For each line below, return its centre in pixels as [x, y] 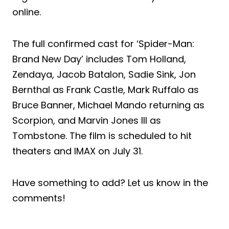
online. [27, 12]
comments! [39, 198]
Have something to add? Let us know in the [110, 182]
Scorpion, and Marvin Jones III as [87, 120]
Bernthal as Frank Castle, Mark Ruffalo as [106, 89]
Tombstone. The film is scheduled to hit [102, 135]
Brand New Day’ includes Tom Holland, [99, 59]
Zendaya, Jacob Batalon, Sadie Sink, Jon [104, 74]
